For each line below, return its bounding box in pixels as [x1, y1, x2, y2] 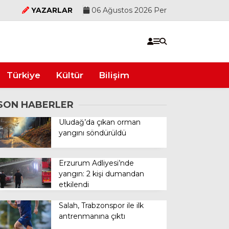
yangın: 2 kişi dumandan [59, 169, 145, 178]
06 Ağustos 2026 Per [89, 5, 167, 15]
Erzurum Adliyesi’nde [59, 158, 134, 168]
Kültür [56, 70, 83, 80]
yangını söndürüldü [59, 128, 127, 138]
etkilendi [59, 179, 89, 189]
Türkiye [7, 70, 40, 80]
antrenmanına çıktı [59, 211, 126, 221]
